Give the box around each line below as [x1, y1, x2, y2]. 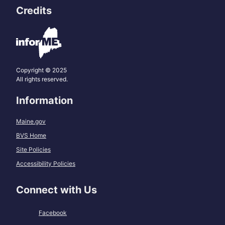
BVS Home [16, 132, 46, 140]
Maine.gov [16, 118, 46, 126]
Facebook [39, 209, 67, 217]
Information [16, 94, 73, 107]
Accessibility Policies [16, 160, 75, 168]
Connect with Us [16, 184, 97, 196]
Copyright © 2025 [16, 66, 67, 74]
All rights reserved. [16, 75, 68, 83]
